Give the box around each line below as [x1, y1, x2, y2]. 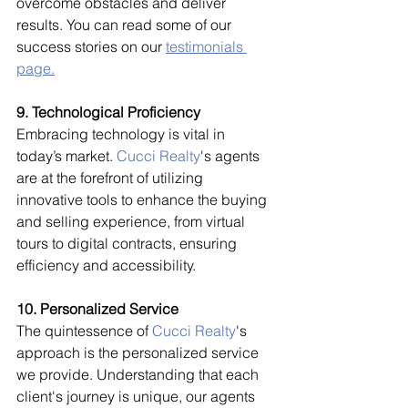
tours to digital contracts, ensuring [16, 233, 240, 252]
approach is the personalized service [16, 342, 262, 362]
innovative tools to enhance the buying [16, 189, 270, 209]
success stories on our [16, 36, 166, 56]
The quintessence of [16, 321, 152, 340]
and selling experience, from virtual [16, 211, 249, 230]
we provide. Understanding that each [16, 364, 262, 383]
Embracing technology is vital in [16, 124, 229, 143]
